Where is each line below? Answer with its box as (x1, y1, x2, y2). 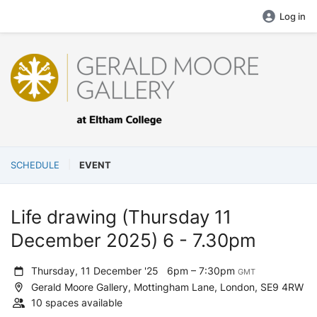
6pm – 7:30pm (167, 265, 238, 277)
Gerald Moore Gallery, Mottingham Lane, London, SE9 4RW (28, 281, 304, 293)
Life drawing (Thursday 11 (11, 206, 231, 228)
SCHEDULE (11, 159, 59, 171)
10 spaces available (31, 296, 123, 309)
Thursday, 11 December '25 (28, 265, 168, 277)
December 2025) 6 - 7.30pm (11, 229, 256, 251)
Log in (279, 11, 306, 22)
